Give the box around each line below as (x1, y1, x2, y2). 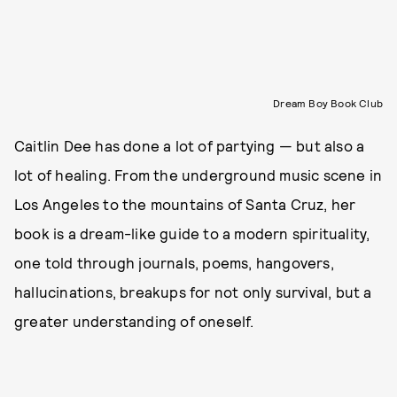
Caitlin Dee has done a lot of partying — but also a (14, 136, 365, 154)
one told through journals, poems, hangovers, (14, 253, 334, 271)
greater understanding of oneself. (14, 311, 254, 330)
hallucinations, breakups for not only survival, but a (14, 282, 372, 300)
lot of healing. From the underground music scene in (14, 165, 383, 183)
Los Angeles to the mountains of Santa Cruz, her (14, 194, 356, 213)
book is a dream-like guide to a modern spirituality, (14, 223, 370, 242)
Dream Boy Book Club (273, 96, 383, 109)
